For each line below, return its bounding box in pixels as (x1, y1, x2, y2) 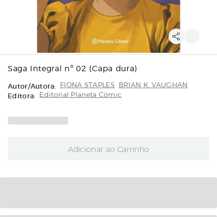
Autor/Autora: (8, 81, 56, 91)
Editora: (8, 91, 36, 100)
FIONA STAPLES (60, 81, 115, 89)
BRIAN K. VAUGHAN (118, 81, 188, 89)
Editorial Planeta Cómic (39, 91, 122, 99)
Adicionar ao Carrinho (67, 143, 150, 154)
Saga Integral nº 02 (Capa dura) (8, 62, 137, 73)
